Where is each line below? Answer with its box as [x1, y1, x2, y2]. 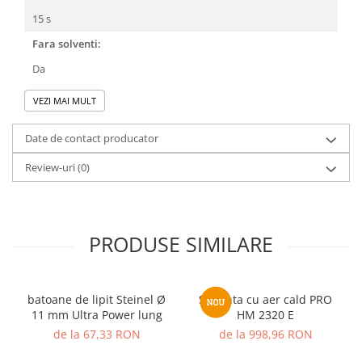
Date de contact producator [25, 131, 158, 146]
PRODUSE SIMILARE [89, 230, 273, 259]
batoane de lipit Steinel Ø [27, 292, 166, 308]
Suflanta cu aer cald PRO [199, 292, 332, 308]
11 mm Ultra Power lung [31, 307, 162, 323]
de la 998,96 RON [218, 326, 313, 343]
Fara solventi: [32, 36, 101, 52]
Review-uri [25, 160, 78, 175]
